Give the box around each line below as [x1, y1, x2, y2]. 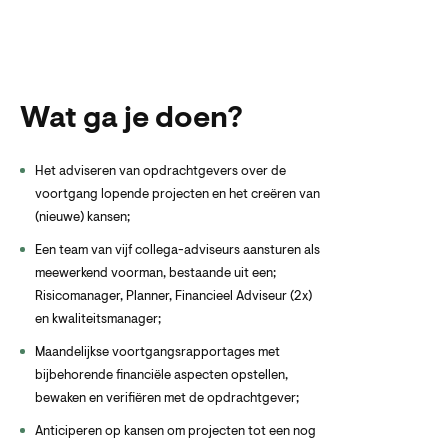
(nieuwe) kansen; [35, 211, 130, 224]
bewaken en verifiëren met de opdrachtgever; [35, 392, 299, 405]
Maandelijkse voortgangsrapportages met [35, 346, 280, 359]
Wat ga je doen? [20, 105, 249, 135]
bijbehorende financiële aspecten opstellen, [35, 369, 288, 382]
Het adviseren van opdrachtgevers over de [35, 165, 286, 178]
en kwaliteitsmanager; [35, 313, 161, 326]
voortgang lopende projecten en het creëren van [35, 188, 320, 201]
